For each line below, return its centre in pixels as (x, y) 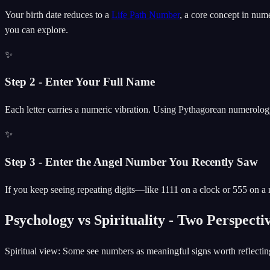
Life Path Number (146, 14)
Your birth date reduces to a (58, 14)
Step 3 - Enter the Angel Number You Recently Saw (131, 162)
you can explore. (36, 30)
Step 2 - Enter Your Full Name (80, 82)
